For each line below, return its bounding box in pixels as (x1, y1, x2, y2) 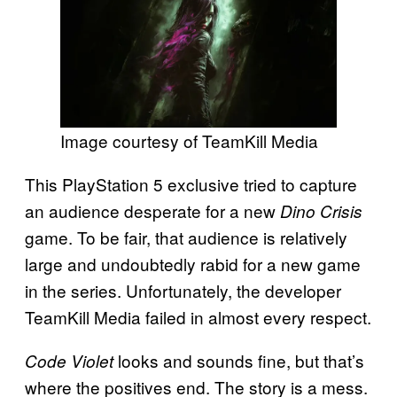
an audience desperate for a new (25, 198, 280, 222)
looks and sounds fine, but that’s (113, 347, 364, 372)
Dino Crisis (280, 198, 362, 222)
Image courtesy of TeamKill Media (60, 128, 318, 152)
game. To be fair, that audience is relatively (25, 224, 347, 249)
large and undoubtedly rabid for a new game (25, 251, 361, 276)
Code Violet (25, 348, 113, 372)
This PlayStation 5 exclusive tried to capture (25, 171, 357, 196)
